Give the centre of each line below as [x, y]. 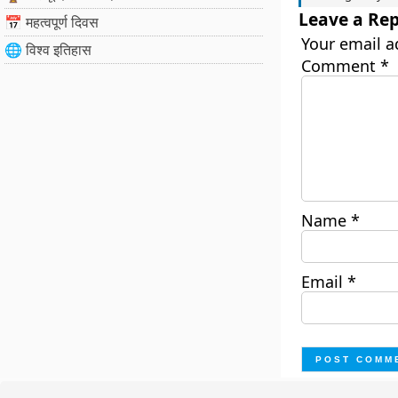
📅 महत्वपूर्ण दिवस [52, 22]
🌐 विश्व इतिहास [48, 50]
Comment [340, 66]
